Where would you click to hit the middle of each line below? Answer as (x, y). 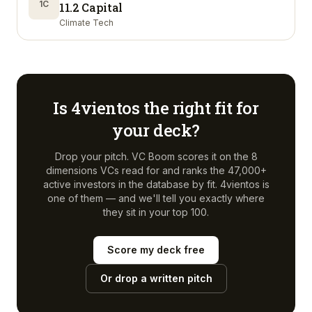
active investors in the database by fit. (130, 184)
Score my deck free (156, 250)
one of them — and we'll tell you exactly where (156, 198)
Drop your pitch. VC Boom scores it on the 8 (156, 156)
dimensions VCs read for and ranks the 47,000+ (156, 170)
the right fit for (199, 108)
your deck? (156, 130)
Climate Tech (86, 23)
